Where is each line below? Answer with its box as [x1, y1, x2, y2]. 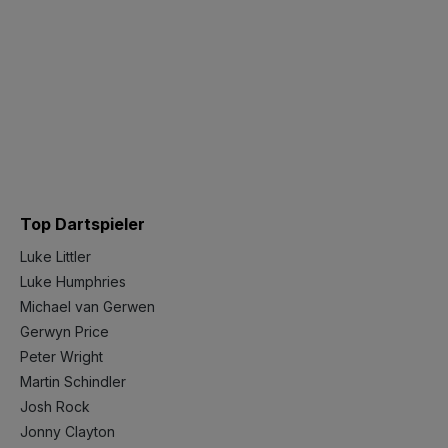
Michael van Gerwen [20, 298, 155, 315]
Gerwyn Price [20, 323, 109, 340]
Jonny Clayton [20, 423, 115, 440]
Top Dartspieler [20, 214, 145, 234]
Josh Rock [20, 398, 90, 415]
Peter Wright [20, 348, 103, 365]
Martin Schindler [20, 373, 126, 390]
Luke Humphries [20, 273, 126, 290]
